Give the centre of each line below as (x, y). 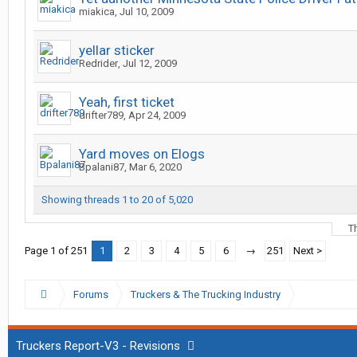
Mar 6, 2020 (155, 167)
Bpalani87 (102, 167)
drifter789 (101, 115)
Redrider (98, 63)
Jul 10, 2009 (147, 12)
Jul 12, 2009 (150, 63)
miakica (97, 12)
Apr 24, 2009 (157, 115)
